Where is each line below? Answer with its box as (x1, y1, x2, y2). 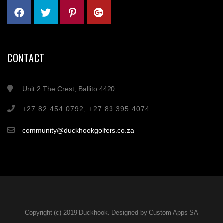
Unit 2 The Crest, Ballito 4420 (22, 85, 115, 93)
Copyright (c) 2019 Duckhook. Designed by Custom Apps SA (24, 209, 199, 217)
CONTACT (7, 50, 45, 66)
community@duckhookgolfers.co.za (22, 126, 134, 135)
